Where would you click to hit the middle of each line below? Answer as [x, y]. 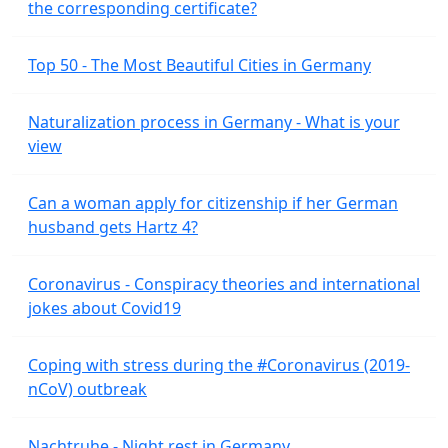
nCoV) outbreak [87, 389]
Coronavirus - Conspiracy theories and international [224, 284]
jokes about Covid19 [104, 308]
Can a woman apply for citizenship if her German [213, 203]
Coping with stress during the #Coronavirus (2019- [219, 365]
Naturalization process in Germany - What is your [214, 122]
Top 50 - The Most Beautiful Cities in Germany [199, 65]
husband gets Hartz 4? [113, 227]
